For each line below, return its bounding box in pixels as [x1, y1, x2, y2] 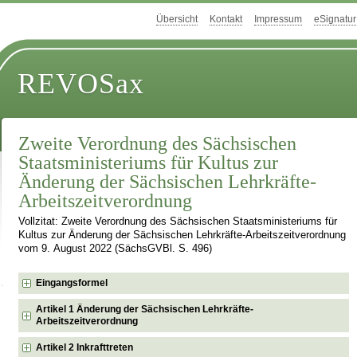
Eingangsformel [36, 277, 108, 288]
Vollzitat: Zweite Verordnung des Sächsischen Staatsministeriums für [18, 216, 338, 228]
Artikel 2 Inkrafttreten [36, 341, 134, 353]
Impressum [254, 14, 302, 25]
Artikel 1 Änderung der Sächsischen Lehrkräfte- [36, 303, 254, 315]
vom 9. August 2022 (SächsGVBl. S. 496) [18, 243, 213, 255]
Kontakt [210, 14, 242, 25]
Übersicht [156, 14, 198, 25]
